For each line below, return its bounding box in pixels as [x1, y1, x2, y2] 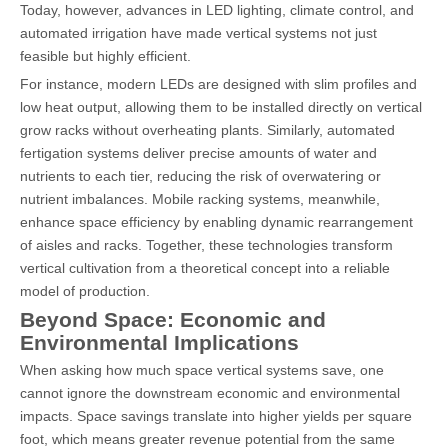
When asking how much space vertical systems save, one [20, 361, 384, 378]
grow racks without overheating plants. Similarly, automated [20, 121, 395, 138]
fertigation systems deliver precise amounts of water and [20, 144, 377, 161]
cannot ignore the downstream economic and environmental [20, 384, 400, 401]
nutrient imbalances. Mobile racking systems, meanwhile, [20, 190, 380, 207]
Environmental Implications [20, 330, 299, 354]
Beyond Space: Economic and [20, 307, 326, 331]
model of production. [20, 282, 150, 299]
